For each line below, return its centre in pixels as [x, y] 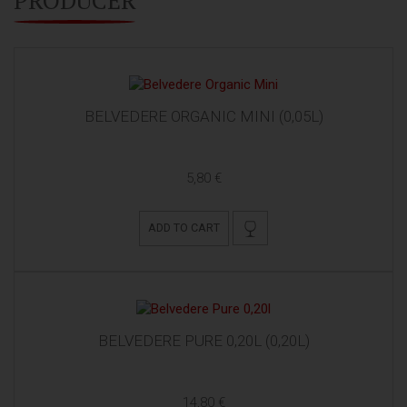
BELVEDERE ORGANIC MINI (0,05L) [203, 117]
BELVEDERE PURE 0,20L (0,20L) [203, 341]
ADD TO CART [184, 228]
